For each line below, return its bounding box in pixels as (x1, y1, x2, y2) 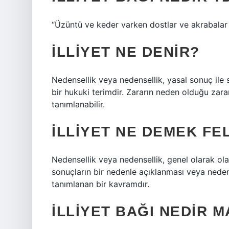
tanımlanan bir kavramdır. (52, 179, 149, 189)
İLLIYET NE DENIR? (52, 44, 200, 60)
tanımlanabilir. (52, 99, 105, 109)
